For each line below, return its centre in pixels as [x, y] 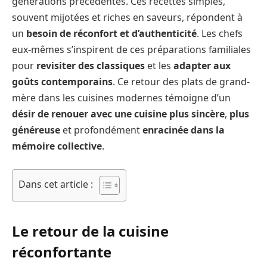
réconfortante [62, 252]
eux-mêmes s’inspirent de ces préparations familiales [131, 50]
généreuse [36, 130]
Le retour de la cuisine [90, 231]
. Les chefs [220, 34]
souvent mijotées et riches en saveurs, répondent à [127, 18]
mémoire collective [57, 146]
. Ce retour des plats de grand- [181, 82]
